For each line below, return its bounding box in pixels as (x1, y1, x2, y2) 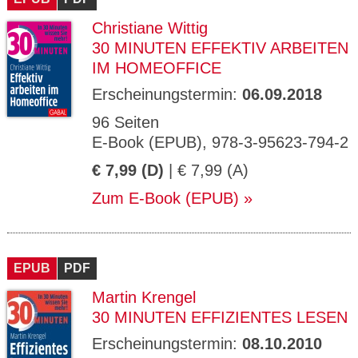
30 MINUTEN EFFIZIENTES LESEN (92, 308, 348, 326)
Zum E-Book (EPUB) (92, 189, 239, 207)
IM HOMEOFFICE (92, 59, 221, 77)
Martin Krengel (92, 288, 196, 306)
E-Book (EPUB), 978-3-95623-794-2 (92, 133, 348, 151)
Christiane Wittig (92, 19, 208, 37)
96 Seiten (92, 113, 159, 131)
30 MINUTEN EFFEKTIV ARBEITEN (92, 39, 348, 57)
